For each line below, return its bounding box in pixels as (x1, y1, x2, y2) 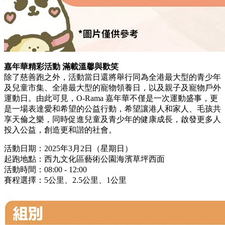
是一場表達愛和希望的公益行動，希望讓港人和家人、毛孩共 (4, 104, 221, 113)
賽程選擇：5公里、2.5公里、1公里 (4, 176, 127, 184)
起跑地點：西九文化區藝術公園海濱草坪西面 (4, 155, 165, 163)
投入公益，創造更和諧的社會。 (4, 126, 117, 134)
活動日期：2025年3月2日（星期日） (4, 144, 133, 153)
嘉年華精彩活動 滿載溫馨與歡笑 (4, 62, 119, 71)
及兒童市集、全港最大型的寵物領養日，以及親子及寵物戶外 (4, 83, 221, 92)
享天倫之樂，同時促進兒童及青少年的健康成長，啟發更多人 (4, 115, 221, 124)
